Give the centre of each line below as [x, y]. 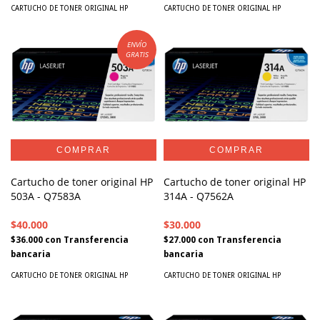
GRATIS [137, 55]
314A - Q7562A [199, 196]
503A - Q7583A [46, 196]
